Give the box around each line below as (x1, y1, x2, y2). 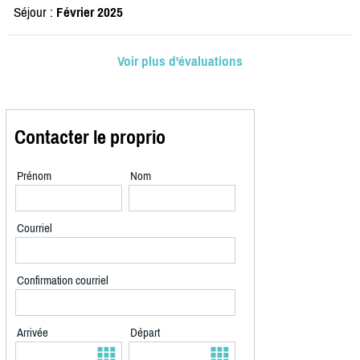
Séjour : (14, 4, 56, 21)
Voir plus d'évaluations (117, 53, 243, 70)
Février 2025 (56, 4, 123, 21)
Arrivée (17, 325, 48, 340)
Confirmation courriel (17, 273, 108, 288)
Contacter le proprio (14, 126, 166, 149)
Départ (130, 325, 160, 340)
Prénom (17, 169, 51, 183)
